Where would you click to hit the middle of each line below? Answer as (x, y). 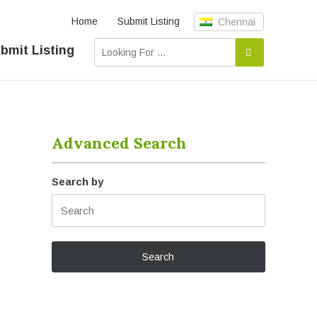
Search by (78, 181)
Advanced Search (120, 143)
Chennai (235, 22)
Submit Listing (149, 21)
